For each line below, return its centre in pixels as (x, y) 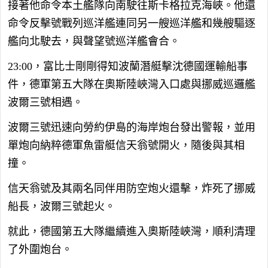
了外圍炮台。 (40, 249)
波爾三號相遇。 (45, 102)
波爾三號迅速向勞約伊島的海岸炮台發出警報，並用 (132, 127)
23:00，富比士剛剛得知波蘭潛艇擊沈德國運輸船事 (128, 66)
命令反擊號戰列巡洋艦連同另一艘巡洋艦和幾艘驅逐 (132, 23)
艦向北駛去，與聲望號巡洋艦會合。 (94, 41)
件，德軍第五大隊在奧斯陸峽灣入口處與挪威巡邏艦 (132, 84)
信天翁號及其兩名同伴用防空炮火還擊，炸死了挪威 (132, 188)
